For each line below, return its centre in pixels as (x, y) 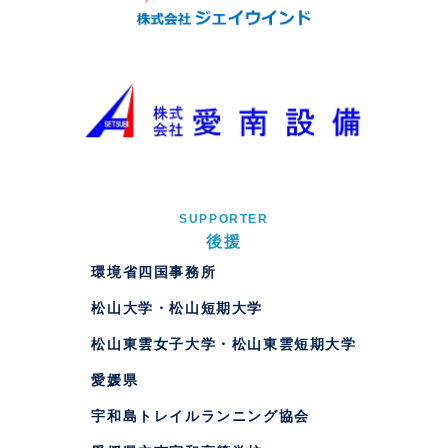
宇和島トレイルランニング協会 (200, 416)
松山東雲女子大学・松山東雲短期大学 (224, 344)
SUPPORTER (224, 219)
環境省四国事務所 (154, 272)
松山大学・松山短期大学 (177, 308)
